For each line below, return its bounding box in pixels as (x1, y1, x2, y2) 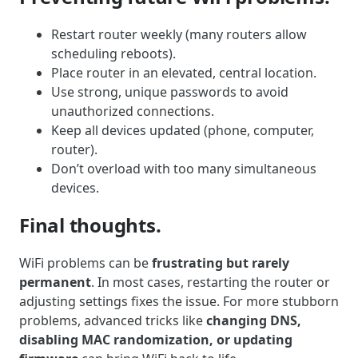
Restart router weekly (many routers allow (51, 25, 307, 43)
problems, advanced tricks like (19, 311, 206, 329)
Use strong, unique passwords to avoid (51, 82, 288, 101)
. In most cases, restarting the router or (91, 272, 330, 291)
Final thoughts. (19, 211, 161, 238)
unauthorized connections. (51, 101, 214, 120)
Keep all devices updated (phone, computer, (51, 121, 314, 139)
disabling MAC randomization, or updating (19, 330, 292, 348)
